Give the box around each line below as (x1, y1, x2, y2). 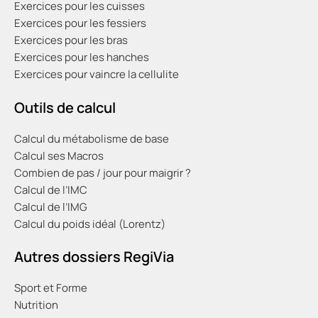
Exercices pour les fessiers (14, 16, 146, 31)
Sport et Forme (14, 280, 87, 296)
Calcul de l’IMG (14, 199, 87, 214)
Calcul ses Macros (14, 148, 104, 163)
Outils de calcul (14, 97, 116, 117)
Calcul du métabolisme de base (14, 131, 169, 146)
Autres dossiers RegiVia (14, 247, 174, 267)
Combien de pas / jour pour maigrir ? (14, 165, 191, 180)
